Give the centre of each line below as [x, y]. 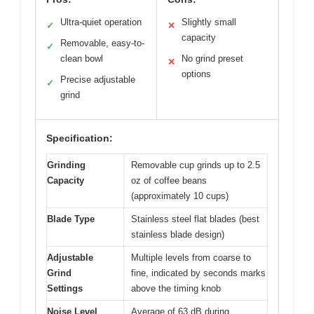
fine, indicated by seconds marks [198, 273]
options [196, 74]
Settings [65, 288]
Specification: [80, 138]
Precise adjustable [98, 79]
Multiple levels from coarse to [191, 257]
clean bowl [82, 58]
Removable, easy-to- [102, 43]
